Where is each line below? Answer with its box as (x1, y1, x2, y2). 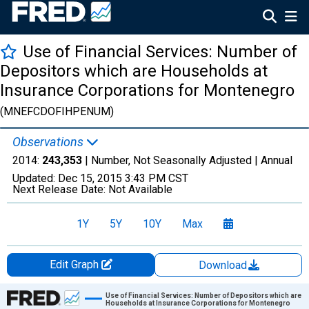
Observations (12, 134, 86, 149)
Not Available (108, 183, 172, 196)
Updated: (12, 172, 58, 185)
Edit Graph (49, 258, 101, 271)
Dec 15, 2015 (58, 172, 122, 185)
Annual (261, 154, 292, 167)
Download (199, 259, 250, 272)
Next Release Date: (12, 183, 108, 196)
